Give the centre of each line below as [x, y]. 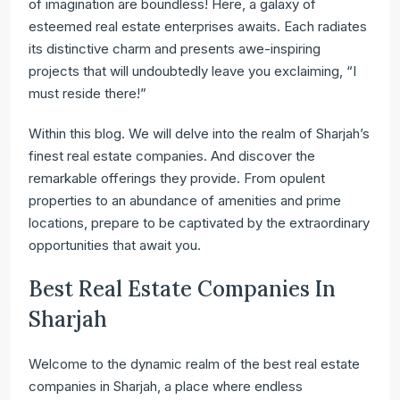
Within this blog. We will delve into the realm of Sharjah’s [199, 133]
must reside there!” [87, 93]
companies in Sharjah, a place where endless [166, 386]
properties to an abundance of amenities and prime [185, 200]
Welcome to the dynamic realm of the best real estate [194, 364]
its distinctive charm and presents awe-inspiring [175, 49]
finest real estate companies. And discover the [172, 156]
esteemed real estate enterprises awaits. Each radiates [198, 26]
